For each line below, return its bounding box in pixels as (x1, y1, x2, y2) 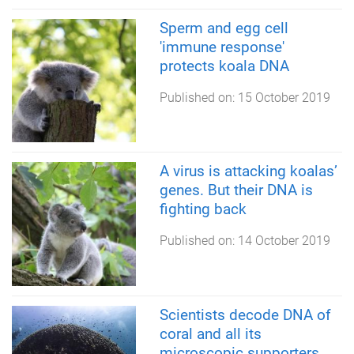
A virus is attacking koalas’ (159, 162, 337, 181)
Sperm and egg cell (159, 18, 288, 37)
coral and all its (159, 324, 262, 343)
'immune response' (159, 37, 284, 56)
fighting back (159, 200, 247, 219)
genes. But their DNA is (159, 181, 313, 200)
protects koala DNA (159, 56, 289, 75)
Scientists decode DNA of (159, 305, 331, 324)
